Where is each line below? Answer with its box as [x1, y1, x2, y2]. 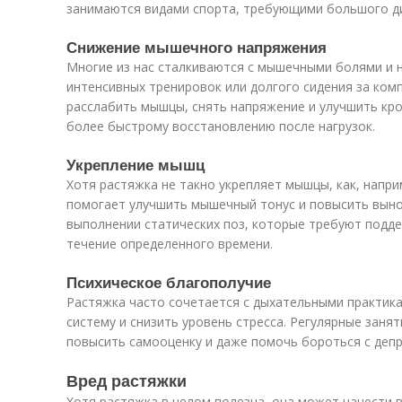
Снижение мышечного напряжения [66, 36, 327, 57]
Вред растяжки [66, 369, 187, 392]
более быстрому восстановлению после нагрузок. [66, 118, 375, 135]
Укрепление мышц [66, 153, 205, 175]
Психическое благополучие [66, 271, 271, 293]
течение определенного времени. [66, 235, 273, 252]
